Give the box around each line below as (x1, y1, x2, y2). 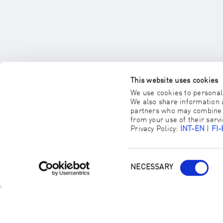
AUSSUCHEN (112, 85, 163, 94)
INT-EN (180, 125, 205, 133)
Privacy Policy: (130, 125, 180, 133)
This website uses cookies (130, 77, 219, 85)
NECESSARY (130, 164, 173, 172)
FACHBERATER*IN (102, 74, 174, 83)
